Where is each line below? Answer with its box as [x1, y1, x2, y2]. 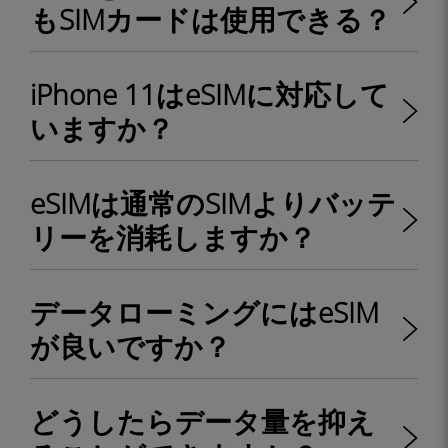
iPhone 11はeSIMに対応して [30, 75, 389, 113]
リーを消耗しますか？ [30, 218, 316, 256]
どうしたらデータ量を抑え [30, 402, 375, 440]
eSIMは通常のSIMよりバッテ [30, 184, 396, 222]
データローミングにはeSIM [30, 293, 379, 331]
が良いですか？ [30, 327, 231, 365]
